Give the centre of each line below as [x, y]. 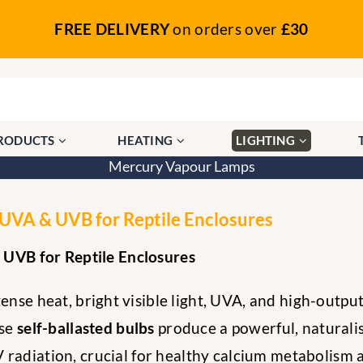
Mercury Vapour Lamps [181, 167]
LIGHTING [265, 140]
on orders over [225, 29]
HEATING [145, 140]
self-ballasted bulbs [86, 327]
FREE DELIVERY [112, 29]
